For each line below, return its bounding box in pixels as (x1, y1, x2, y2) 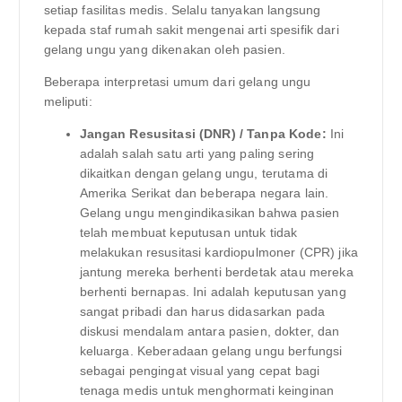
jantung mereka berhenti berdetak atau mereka (79, 264, 354, 279)
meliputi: (43, 93, 92, 109)
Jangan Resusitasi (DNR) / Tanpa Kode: (79, 126, 327, 141)
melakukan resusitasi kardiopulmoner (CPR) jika (79, 244, 358, 259)
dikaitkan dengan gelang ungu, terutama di (79, 165, 328, 180)
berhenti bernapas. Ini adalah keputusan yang (79, 284, 346, 299)
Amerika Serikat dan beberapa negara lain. (79, 185, 329, 200)
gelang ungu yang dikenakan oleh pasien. (43, 41, 285, 57)
